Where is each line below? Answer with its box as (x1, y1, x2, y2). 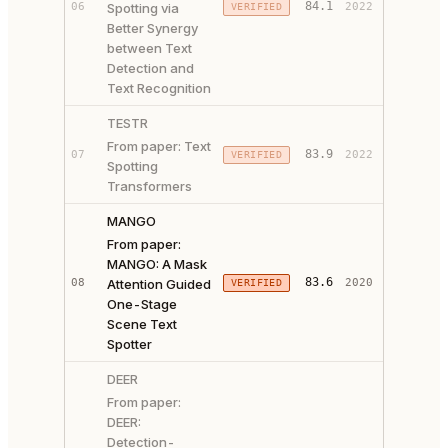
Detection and (107, 60, 194, 76)
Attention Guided (107, 276, 211, 292)
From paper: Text (107, 138, 211, 154)
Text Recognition (107, 80, 211, 96)
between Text (107, 40, 192, 56)
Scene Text (107, 316, 177, 332)
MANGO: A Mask (107, 256, 207, 272)
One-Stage (107, 296, 177, 312)
